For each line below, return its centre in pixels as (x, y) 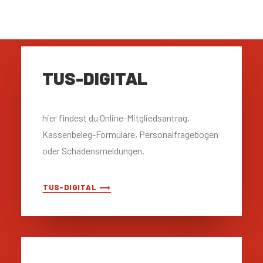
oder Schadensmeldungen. (93, 151)
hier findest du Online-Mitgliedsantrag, (116, 118)
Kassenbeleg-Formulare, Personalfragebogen (130, 134)
